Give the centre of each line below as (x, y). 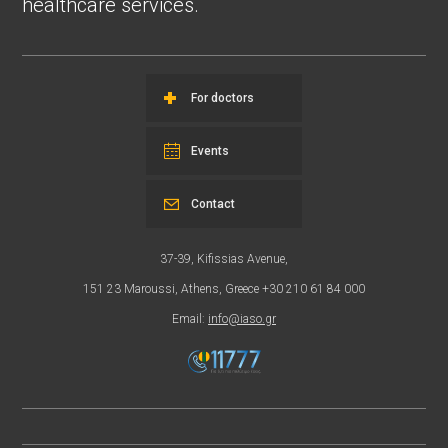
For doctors (222, 98)
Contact (213, 204)
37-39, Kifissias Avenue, (224, 259)
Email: (190, 319)
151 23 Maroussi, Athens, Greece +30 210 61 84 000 (224, 289)
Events (210, 151)
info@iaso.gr (242, 319)
